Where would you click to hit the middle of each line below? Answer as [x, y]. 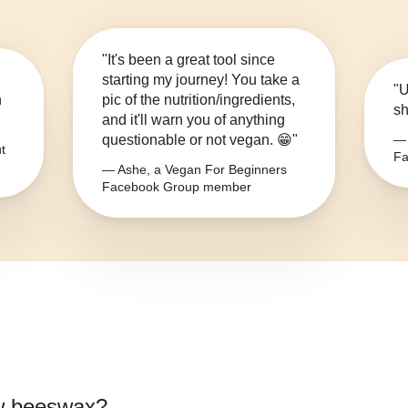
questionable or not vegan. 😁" [200, 140]
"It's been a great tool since [189, 60]
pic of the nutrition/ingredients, [199, 100]
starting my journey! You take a [201, 80]
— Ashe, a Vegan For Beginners [194, 170]
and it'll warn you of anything [194, 120]
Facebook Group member [177, 187]
